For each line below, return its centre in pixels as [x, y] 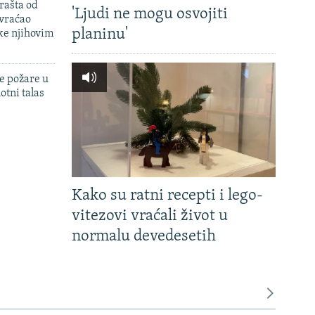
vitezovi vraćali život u [150, 217]
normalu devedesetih [144, 237]
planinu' [100, 35]
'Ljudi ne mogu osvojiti [150, 15]
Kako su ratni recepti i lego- [167, 196]
